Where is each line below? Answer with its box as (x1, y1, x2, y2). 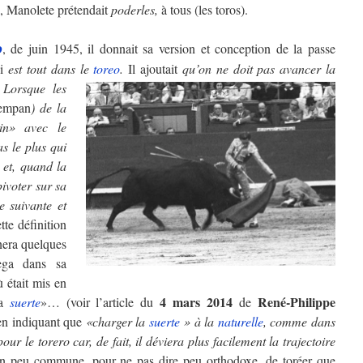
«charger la (85, 312, 149, 330)
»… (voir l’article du (40, 293, 160, 310)
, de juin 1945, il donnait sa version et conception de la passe (2, 39, 336, 57)
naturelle (217, 312, 263, 330)
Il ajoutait (128, 59, 182, 77)
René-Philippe (258, 292, 336, 311)
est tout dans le (8, 59, 94, 77)
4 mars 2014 (160, 292, 233, 311)
